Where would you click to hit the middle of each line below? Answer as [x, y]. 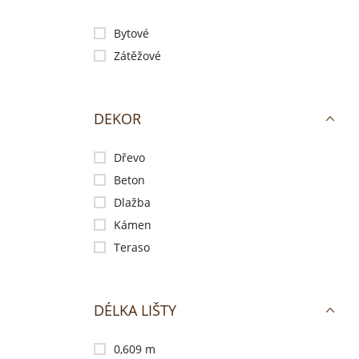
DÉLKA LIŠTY [135, 310]
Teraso [132, 247]
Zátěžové [137, 56]
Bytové [131, 33]
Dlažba [132, 202]
